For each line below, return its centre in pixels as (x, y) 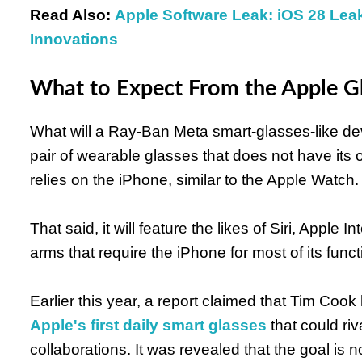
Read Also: (70, 15)
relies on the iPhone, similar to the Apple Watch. (194, 179)
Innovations (74, 39)
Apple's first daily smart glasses (148, 325)
